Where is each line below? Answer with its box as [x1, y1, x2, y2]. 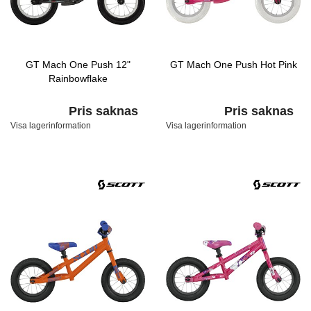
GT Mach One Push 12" [25, 59, 131, 70]
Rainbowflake [48, 73, 108, 84]
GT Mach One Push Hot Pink [169, 59, 297, 70]
